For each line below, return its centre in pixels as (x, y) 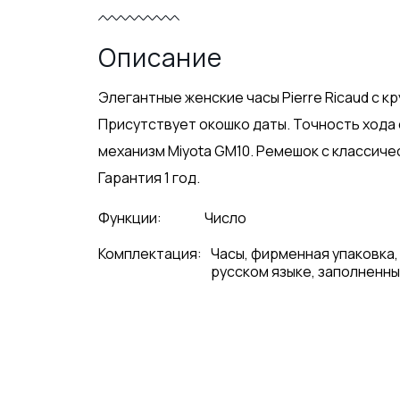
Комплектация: (150, 254)
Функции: (130, 218)
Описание (160, 57)
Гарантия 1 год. (150, 178)
